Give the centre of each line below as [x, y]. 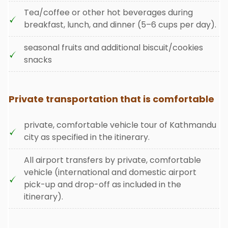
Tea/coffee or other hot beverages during [108, 12]
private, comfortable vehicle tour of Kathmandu [120, 125]
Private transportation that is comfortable [111, 99]
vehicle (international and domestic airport [110, 172]
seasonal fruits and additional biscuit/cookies [113, 48]
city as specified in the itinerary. [87, 137]
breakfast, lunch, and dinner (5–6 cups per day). [120, 25]
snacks [39, 60]
